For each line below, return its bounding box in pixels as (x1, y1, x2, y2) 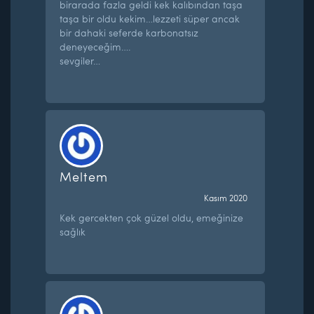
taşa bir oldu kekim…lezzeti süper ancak (60, 11, 240, 25)
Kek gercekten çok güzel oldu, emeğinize (60, 210, 244, 224)
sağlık (60, 224, 86, 238)
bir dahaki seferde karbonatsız (60, 25, 199, 39)
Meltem (60, 167, 109, 185)
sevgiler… (60, 53, 101, 67)
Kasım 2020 (203, 191, 247, 203)
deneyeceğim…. (60, 39, 132, 53)
